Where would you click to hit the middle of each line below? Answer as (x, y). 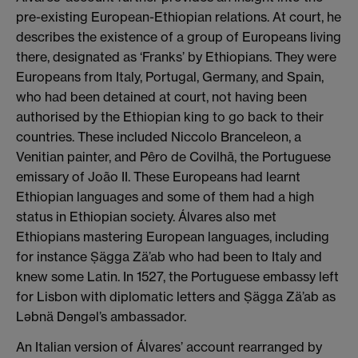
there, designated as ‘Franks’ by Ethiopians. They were (176, 57)
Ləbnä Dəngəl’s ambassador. (101, 317)
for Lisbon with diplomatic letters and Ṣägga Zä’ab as (176, 297)
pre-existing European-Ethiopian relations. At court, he (179, 17)
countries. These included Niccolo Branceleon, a (159, 137)
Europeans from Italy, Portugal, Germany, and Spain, (170, 77)
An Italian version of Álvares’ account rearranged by (169, 346)
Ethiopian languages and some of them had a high (165, 197)
